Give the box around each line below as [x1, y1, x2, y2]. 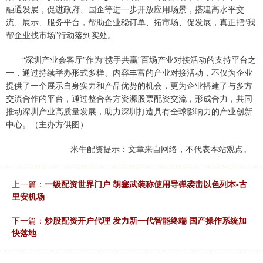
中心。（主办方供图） [6, 118, 88, 130]
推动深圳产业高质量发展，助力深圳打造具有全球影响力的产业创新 [6, 105, 252, 117]
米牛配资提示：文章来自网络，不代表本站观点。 [70, 143, 251, 155]
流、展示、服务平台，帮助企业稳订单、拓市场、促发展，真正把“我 [6, 16, 255, 28]
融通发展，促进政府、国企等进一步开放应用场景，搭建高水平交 [6, 3, 244, 15]
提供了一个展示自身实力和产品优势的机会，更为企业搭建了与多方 [6, 79, 252, 92]
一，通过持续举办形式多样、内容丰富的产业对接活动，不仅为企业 [6, 66, 252, 79]
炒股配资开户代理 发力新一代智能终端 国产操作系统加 [45, 214, 247, 227]
